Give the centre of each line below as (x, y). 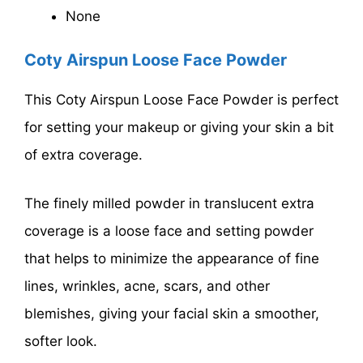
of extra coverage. (83, 155)
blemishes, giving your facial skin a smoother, (172, 313)
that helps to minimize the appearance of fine (172, 258)
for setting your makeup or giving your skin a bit (179, 128)
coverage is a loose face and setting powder (169, 231)
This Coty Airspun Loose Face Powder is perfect (181, 100)
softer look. (61, 341)
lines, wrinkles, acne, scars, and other (147, 286)
